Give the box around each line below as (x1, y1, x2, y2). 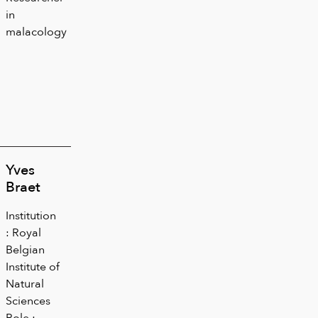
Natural (6, 274, 44, 292)
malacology (6, 22, 67, 40)
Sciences (6, 291, 50, 309)
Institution (6, 206, 56, 224)
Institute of (6, 257, 60, 275)
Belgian (6, 240, 45, 258)
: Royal (6, 223, 41, 241)
